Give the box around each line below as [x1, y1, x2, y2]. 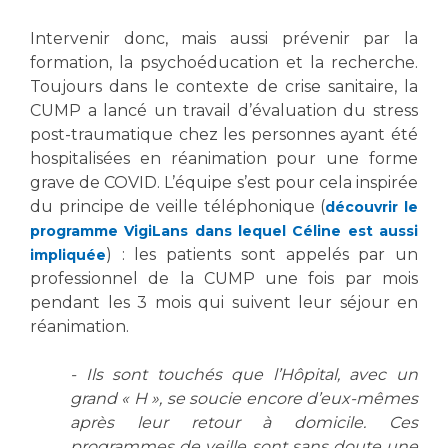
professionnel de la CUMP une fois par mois [30, 268, 418, 288]
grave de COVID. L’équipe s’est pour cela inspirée [30, 172, 418, 192]
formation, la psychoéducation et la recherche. [30, 52, 418, 72]
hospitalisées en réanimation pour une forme [30, 148, 418, 168]
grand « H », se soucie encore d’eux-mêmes [70, 388, 418, 408]
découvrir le [325, 197, 419, 216]
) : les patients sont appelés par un [106, 244, 418, 264]
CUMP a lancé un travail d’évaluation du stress [30, 100, 418, 120]
